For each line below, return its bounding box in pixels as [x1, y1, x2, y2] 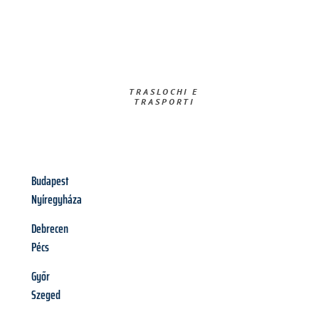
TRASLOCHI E [129, 86, 199, 98]
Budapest [31, 171, 68, 192]
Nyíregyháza [31, 189, 82, 210]
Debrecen [31, 219, 68, 239]
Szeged [31, 285, 61, 305]
